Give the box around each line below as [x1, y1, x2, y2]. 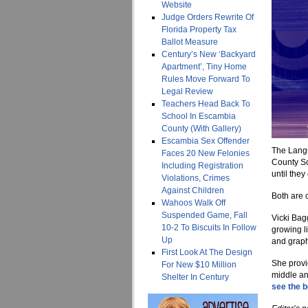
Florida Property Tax [162, 25, 236, 34]
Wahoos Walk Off [162, 198, 225, 208]
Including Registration [162, 161, 243, 170]
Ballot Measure [162, 37, 218, 47]
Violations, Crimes [162, 173, 230, 183]
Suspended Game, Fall [162, 210, 247, 220]
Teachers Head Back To [162, 99, 250, 109]
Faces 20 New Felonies [162, 148, 250, 158]
